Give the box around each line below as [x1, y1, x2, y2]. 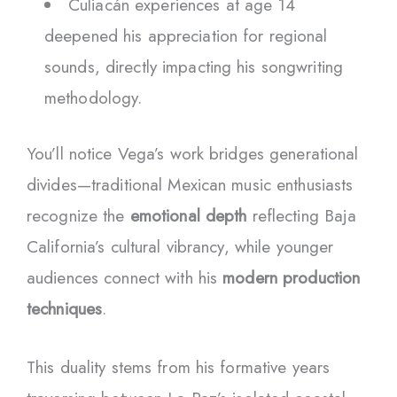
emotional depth [129, 204, 247, 229]
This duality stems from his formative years [27, 354, 331, 379]
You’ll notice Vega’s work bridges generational [27, 142, 359, 167]
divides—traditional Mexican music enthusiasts [27, 173, 354, 198]
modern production [222, 266, 361, 291]
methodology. [44, 85, 143, 110]
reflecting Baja [246, 204, 357, 229]
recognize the [27, 204, 130, 229]
